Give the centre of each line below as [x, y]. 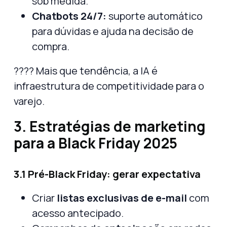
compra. [51, 46]
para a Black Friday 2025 [96, 143]
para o [189, 86]
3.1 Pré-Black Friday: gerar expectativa [107, 174]
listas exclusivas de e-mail [122, 198]
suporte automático [155, 16]
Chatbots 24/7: [69, 16]
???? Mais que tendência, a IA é [86, 70]
